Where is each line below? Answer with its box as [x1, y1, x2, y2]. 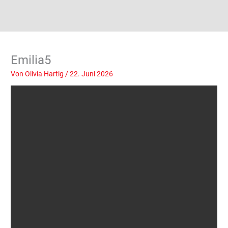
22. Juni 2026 [70, 69, 113, 78]
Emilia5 [11, 51, 51, 68]
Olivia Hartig [25, 69, 66, 78]
